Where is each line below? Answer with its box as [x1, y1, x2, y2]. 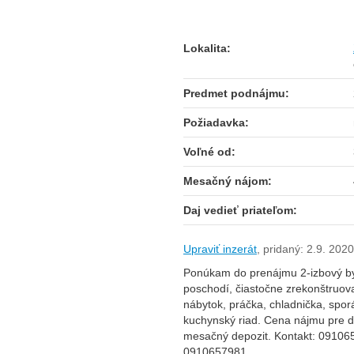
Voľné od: [183, 145, 235, 158]
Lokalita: [183, 42, 231, 55]
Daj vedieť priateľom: [183, 204, 297, 217]
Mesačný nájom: [183, 175, 272, 187]
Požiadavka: [183, 116, 249, 129]
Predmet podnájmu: [183, 87, 289, 100]
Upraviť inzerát [183, 243, 257, 255]
